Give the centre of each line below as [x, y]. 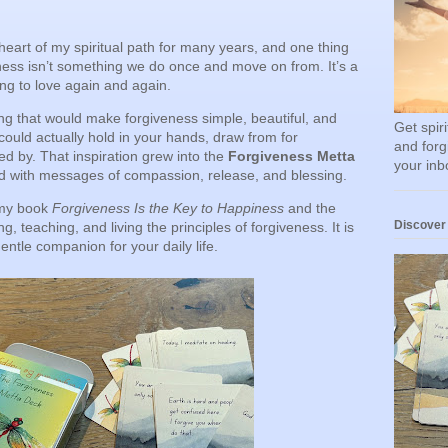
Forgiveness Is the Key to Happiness [168, 208]
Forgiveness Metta [291, 156]
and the [310, 208]
